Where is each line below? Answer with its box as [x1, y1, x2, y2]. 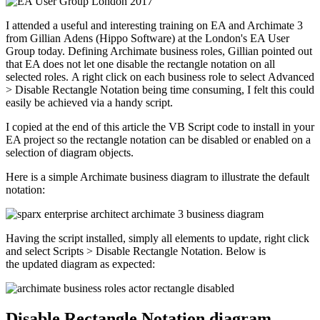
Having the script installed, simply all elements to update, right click [6, 231, 309, 244]
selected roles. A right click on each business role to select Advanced [6, 70, 314, 83]
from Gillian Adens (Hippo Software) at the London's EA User [6, 31, 289, 44]
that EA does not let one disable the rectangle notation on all [6, 57, 275, 70]
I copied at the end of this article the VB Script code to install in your [6, 120, 314, 133]
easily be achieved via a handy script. [6, 96, 173, 109]
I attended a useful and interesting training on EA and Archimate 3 [6, 19, 303, 31]
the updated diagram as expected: [6, 257, 155, 270]
